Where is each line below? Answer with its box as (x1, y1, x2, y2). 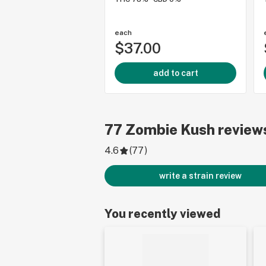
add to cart (153, 68, 198, 78)
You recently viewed (104, 207, 220, 221)
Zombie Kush (125, 121, 215, 138)
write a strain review (159, 171, 242, 180)
